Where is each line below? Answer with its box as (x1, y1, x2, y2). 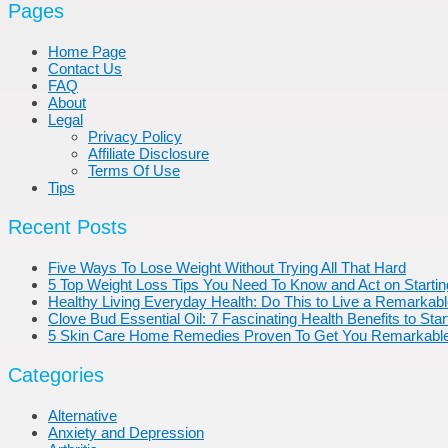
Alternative (48, 407, 117, 425)
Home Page (48, 43, 126, 61)
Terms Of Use (88, 162, 180, 180)
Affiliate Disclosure (88, 145, 209, 163)
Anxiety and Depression (48, 424, 204, 442)
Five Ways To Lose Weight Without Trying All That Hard (48, 259, 406, 277)
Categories (8, 364, 104, 387)
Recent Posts (8, 216, 127, 239)
